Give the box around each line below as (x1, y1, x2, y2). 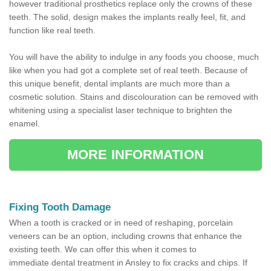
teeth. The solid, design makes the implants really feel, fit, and (9, 12, 246, 22)
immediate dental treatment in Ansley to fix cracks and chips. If (9, 258, 247, 268)
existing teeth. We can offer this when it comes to (9, 244, 197, 255)
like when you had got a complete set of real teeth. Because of (9, 65, 247, 76)
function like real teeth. (9, 25, 96, 36)
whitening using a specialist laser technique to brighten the (9, 105, 232, 116)
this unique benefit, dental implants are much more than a (9, 79, 230, 89)
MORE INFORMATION (67, 147, 204, 163)
